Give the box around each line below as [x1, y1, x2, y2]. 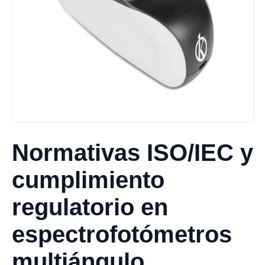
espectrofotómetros [12, 221, 232, 247]
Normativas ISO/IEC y [12, 140, 253, 166]
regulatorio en [12, 194, 168, 220]
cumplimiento [12, 167, 164, 193]
